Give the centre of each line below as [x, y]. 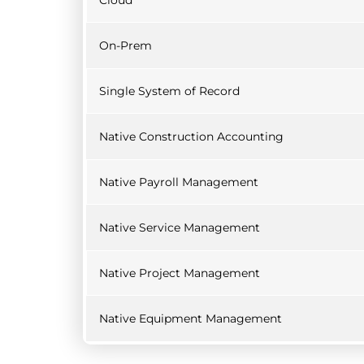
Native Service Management [180, 227]
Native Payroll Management [179, 182]
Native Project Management [180, 273]
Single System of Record [169, 91]
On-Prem [126, 45]
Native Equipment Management [191, 318]
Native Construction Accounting [191, 136]
